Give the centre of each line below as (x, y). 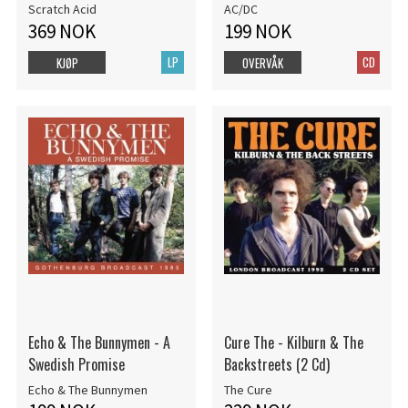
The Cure (248, 389)
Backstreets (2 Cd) (276, 364)
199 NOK (257, 31)
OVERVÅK (263, 62)
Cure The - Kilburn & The (293, 342)
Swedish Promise (76, 364)
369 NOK (61, 31)
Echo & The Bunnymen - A (99, 342)
